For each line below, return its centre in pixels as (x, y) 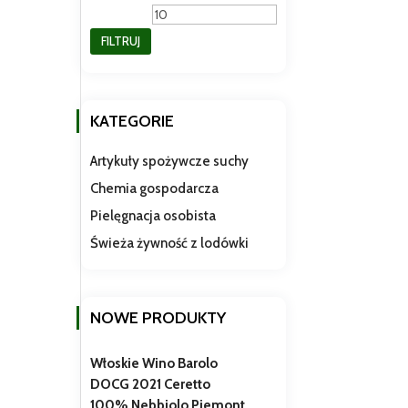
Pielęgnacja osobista (153, 215)
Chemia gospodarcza (155, 188)
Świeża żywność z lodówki (170, 243)
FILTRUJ (121, 41)
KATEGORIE (133, 121)
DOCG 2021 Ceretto (151, 384)
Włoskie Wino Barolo (154, 363)
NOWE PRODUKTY (158, 317)
